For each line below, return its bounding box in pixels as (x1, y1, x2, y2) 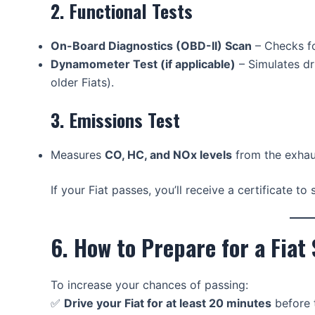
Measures (51, 148, 105, 162)
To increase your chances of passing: (51, 277, 248, 292)
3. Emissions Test (51, 106, 180, 134)
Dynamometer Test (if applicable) (51, 57, 236, 72)
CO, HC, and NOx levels (105, 148, 232, 162)
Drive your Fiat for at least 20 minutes (64, 295, 271, 310)
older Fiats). (51, 75, 114, 90)
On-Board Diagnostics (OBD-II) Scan (51, 39, 252, 53)
